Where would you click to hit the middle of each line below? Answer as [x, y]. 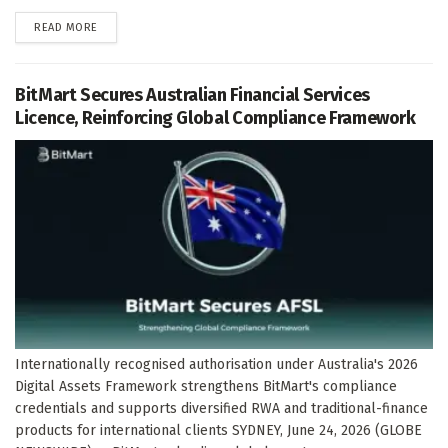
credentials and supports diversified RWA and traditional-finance [221, 408]
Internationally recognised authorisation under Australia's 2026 [216, 364]
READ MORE [66, 27]
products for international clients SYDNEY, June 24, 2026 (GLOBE [218, 430]
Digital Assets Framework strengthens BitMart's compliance [206, 386]
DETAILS [117, 26]
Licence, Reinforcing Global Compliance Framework [215, 117]
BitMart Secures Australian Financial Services [192, 94]
